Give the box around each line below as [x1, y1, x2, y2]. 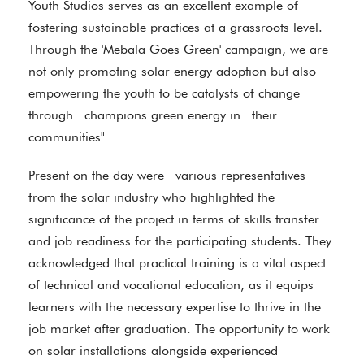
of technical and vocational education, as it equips [28, 277, 314, 292]
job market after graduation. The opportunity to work [28, 321, 330, 336]
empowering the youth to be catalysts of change [28, 85, 300, 101]
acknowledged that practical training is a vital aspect [28, 255, 326, 271]
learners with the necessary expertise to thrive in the [28, 299, 321, 314]
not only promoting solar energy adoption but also [28, 63, 316, 79]
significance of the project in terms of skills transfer [28, 211, 319, 227]
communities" [28, 129, 105, 145]
